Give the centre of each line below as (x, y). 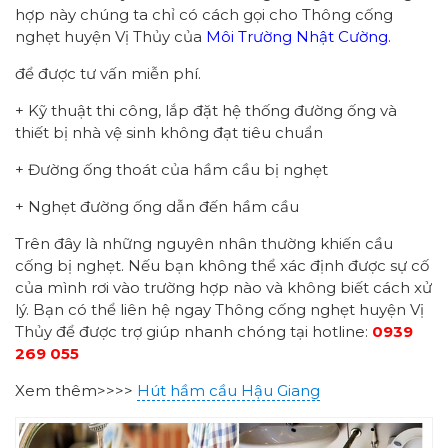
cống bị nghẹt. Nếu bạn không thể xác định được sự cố (222, 265)
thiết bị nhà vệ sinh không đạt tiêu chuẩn (169, 132)
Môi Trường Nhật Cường (297, 36)
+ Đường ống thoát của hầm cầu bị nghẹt (171, 169)
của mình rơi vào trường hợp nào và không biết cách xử (223, 287)
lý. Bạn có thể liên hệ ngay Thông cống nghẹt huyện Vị (219, 309)
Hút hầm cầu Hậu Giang (228, 390)
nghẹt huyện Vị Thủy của (110, 36)
